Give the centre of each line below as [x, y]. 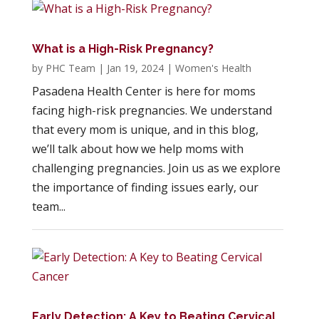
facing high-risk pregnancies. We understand [152, 111]
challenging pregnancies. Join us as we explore [156, 168]
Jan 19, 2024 [135, 68]
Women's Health [213, 68]
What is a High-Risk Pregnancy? [122, 49]
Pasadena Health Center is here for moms [143, 91]
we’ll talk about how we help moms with [137, 149]
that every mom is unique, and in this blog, [145, 130]
